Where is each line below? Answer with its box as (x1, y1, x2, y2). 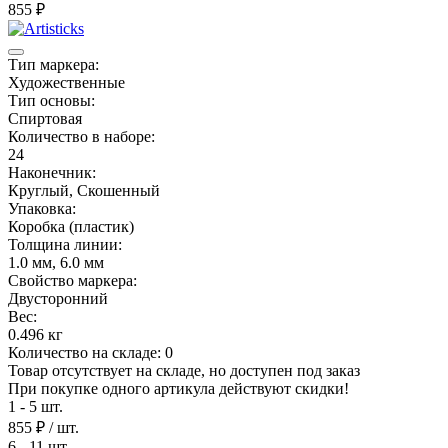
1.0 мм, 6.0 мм (8, 253, 104, 271)
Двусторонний (8, 289, 108, 307)
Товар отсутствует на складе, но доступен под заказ (8, 361, 360, 379)
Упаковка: (8, 199, 76, 217)
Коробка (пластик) (8, 217, 134, 235)
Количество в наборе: (8, 127, 155, 145)
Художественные (8, 73, 125, 91)
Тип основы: (8, 91, 95, 109)
